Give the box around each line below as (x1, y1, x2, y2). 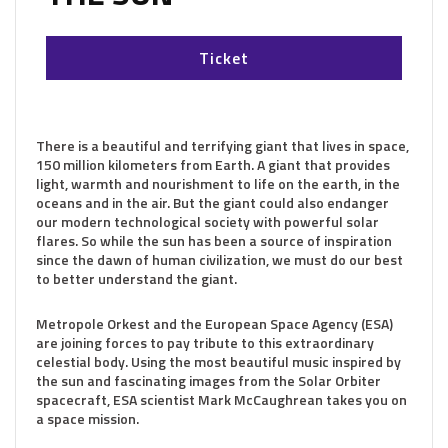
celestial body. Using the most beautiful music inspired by (36, 351, 401, 372)
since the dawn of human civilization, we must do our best (36, 249, 403, 270)
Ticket (199, 46, 249, 70)
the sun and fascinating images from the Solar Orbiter (36, 370, 381, 391)
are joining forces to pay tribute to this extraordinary (36, 332, 374, 353)
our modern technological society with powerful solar (36, 211, 379, 232)
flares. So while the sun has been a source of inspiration (36, 230, 392, 251)
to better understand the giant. (36, 268, 237, 289)
